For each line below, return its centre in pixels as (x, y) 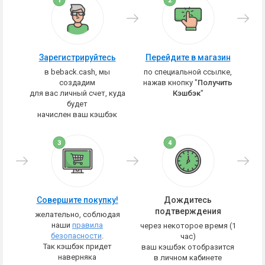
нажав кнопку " (170, 83)
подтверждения (188, 211)
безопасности (76, 236)
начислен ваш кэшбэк (77, 114)
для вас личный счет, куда (77, 93)
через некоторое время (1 (188, 226)
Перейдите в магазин (188, 57)
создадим (77, 83)
